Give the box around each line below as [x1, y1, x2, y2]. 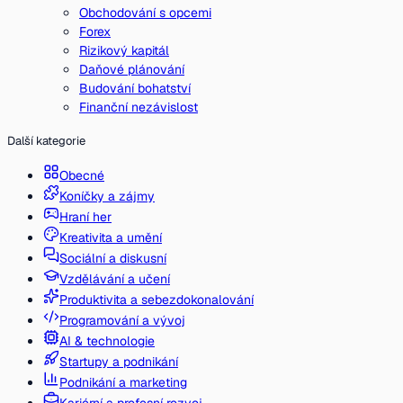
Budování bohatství [79, 80, 191, 96]
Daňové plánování [79, 61, 184, 77]
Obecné [59, 167, 104, 184]
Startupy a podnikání [59, 354, 178, 370]
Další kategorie [7, 133, 85, 148]
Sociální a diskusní [59, 250, 166, 266]
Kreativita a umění [59, 229, 162, 246]
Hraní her [59, 209, 112, 225]
